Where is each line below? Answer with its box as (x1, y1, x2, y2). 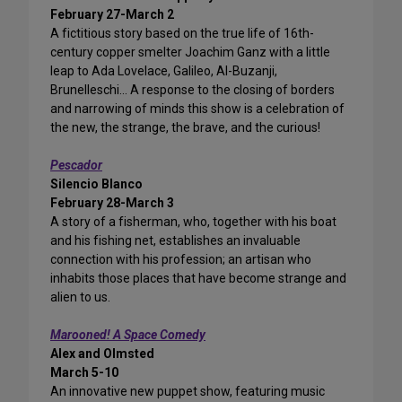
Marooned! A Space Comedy (50, 328, 205, 343)
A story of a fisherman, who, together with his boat (50, 214, 336, 230)
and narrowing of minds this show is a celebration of (50, 101, 345, 117)
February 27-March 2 (50, 7, 174, 22)
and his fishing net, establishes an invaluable (50, 233, 301, 249)
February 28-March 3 (50, 196, 174, 211)
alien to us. (50, 290, 110, 305)
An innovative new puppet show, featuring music (50, 384, 325, 399)
